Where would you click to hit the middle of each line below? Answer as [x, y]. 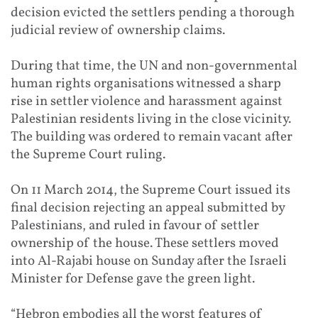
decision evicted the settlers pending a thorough [153, 12]
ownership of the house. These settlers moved [145, 243]
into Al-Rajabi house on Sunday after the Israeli [149, 261]
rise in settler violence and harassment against [147, 101]
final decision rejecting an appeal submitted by [148, 208]
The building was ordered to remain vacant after [152, 137]
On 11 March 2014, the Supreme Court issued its [150, 190]
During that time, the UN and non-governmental [154, 66]
